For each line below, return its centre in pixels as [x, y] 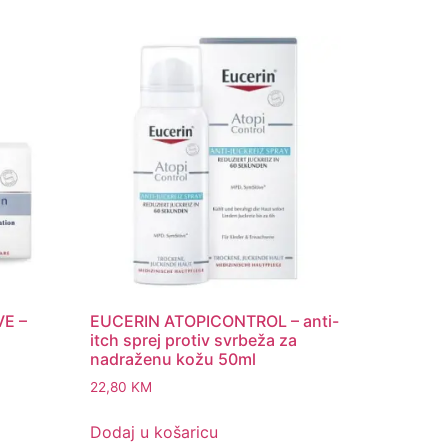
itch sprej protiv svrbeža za [194, 339]
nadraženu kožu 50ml [173, 358]
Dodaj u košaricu [154, 431]
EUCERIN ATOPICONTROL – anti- [215, 320]
